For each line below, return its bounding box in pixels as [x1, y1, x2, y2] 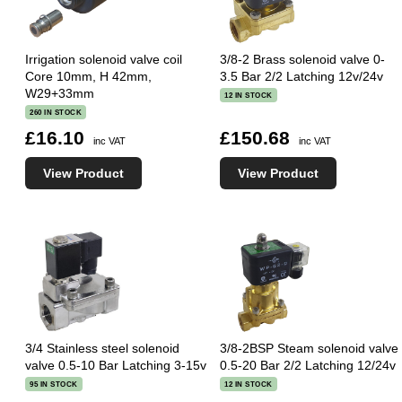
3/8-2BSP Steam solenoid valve [220, 340, 399, 355]
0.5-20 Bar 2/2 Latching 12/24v [220, 357, 397, 372]
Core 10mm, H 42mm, [25, 68, 152, 83]
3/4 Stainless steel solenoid [25, 340, 179, 355]
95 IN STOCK [30, 380, 78, 389]
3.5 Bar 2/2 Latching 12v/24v [220, 68, 384, 83]
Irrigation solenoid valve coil [25, 51, 182, 66]
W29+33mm [25, 85, 94, 100]
